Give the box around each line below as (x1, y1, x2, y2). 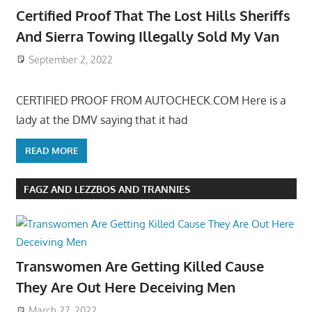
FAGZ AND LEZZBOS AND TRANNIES (23, 182, 190, 195)
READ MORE (24, 145, 78, 157)
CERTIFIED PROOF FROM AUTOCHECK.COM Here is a (15, 93, 286, 107)
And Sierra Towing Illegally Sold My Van (15, 27, 279, 45)
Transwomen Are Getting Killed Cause (15, 257, 264, 276)
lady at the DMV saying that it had (15, 112, 187, 127)
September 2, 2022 (29, 53, 114, 65)
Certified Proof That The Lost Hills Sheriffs (15, 6, 290, 24)
